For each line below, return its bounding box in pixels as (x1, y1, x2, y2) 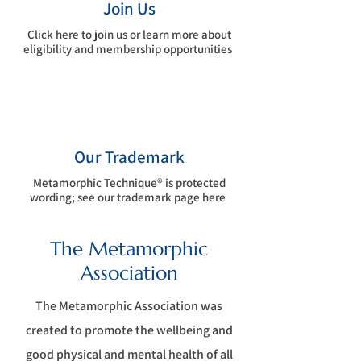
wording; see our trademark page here (30, 189, 228, 205)
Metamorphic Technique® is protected (32, 175, 226, 190)
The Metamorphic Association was (35, 297, 222, 314)
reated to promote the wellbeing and (31, 322, 233, 338)
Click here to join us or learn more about (27, 27, 231, 42)
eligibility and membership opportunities (23, 41, 232, 56)
